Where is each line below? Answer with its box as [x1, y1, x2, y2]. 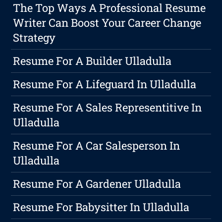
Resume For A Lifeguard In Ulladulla [13, 77, 197, 92]
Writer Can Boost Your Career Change [13, 15, 202, 30]
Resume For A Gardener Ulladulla [13, 176, 181, 191]
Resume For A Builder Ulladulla [13, 54, 172, 68]
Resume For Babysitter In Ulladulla [13, 200, 190, 215]
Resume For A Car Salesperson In [13, 138, 180, 153]
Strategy [13, 30, 56, 45]
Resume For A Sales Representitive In [13, 100, 202, 115]
